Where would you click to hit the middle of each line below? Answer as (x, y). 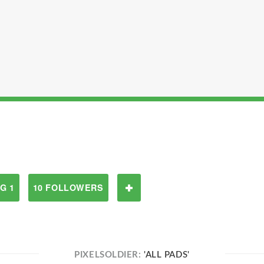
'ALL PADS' (167, 255)
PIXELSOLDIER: (109, 255)
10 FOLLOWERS (68, 187)
